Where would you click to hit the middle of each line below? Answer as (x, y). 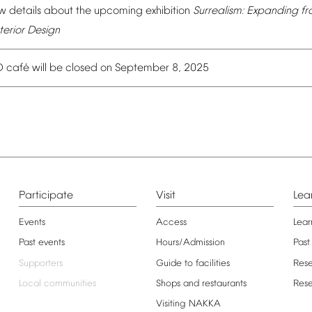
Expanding (272, 11)
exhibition (168, 11)
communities (70, 283)
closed (81, 69)
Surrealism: (218, 11)
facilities (212, 263)
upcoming (118, 11)
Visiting (171, 304)
